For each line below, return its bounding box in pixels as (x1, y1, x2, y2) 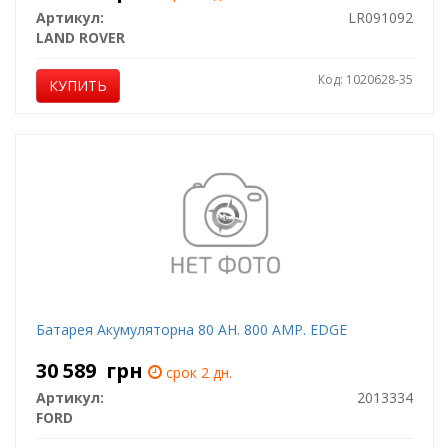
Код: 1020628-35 (317, 71, 413, 88)
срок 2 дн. (161, 363, 232, 382)
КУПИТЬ (48, 76, 107, 95)
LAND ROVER (35, 28, 125, 47)
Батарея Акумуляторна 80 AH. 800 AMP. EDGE (35, 320, 347, 339)
